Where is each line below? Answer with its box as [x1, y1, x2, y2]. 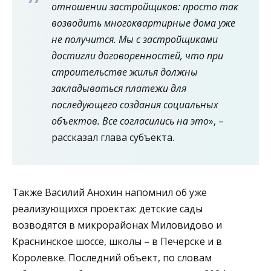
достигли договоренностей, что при [51, 48, 223, 62]
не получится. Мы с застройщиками [51, 32, 218, 46]
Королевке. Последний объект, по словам [12, 250, 212, 264]
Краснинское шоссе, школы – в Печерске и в [12, 234, 222, 248]
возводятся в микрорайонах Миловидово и [12, 218, 222, 232]
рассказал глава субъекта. [51, 130, 174, 144]
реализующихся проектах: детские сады [12, 201, 203, 215]
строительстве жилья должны [51, 65, 198, 79]
